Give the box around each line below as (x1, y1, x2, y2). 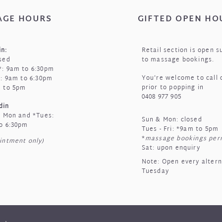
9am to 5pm (180, 124, 219, 135)
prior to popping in (141, 82, 204, 93)
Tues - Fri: (141, 124, 176, 135)
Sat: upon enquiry (141, 143, 200, 154)
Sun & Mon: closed (141, 114, 202, 125)
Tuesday (141, 166, 169, 177)
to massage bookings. (141, 55, 215, 65)
